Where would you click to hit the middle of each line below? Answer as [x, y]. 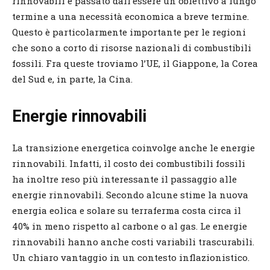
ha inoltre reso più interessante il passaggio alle [124, 179]
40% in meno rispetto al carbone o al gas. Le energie [130, 226]
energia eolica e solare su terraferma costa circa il [127, 210]
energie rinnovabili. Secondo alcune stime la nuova [130, 194]
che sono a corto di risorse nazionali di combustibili [132, 47]
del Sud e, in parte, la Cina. [74, 79]
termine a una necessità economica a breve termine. [130, 16]
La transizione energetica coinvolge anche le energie [133, 147]
